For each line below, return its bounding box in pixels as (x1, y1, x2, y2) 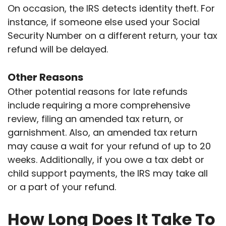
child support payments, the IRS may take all (8, 167, 208, 180)
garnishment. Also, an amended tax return (8, 126, 197, 139)
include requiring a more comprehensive (8, 99, 190, 112)
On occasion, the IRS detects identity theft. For (8, 2, 215, 15)
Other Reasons (8, 70, 83, 85)
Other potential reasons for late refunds (8, 85, 188, 98)
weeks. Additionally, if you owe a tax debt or (8, 153, 204, 166)
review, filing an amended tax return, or (8, 112, 184, 126)
